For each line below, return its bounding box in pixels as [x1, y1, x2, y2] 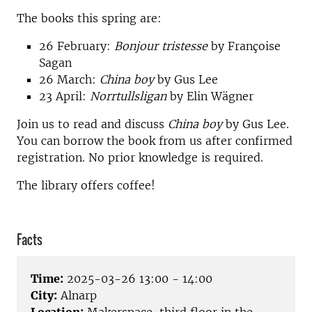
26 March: [39, 72, 100, 86]
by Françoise [208, 39, 281, 53]
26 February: [39, 39, 114, 53]
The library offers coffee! [17, 178, 155, 192]
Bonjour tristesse [114, 39, 208, 53]
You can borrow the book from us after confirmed [17, 134, 292, 148]
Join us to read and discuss [17, 117, 168, 131]
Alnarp [57, 288, 97, 303]
